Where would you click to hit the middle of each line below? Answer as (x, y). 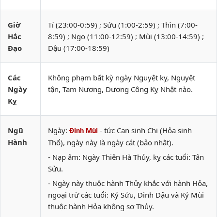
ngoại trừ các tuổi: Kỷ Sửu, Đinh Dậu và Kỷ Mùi (126, 195)
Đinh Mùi (84, 131)
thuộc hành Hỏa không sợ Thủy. (101, 206)
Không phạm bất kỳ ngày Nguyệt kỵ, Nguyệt (122, 77)
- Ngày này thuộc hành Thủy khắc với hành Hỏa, (128, 183)
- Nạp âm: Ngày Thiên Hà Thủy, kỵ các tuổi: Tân (126, 157)
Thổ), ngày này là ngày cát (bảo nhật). (111, 142)
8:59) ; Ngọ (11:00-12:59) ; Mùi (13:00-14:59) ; (126, 36)
